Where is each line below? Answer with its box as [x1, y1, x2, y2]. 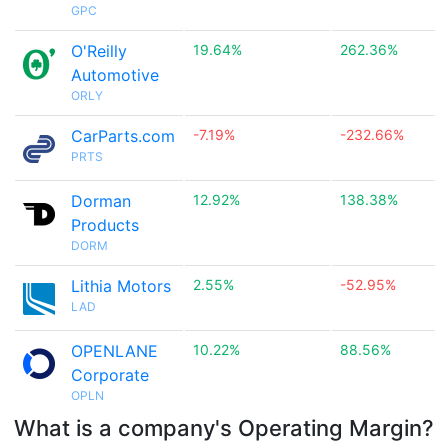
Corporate [71, 365, 149, 385]
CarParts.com [71, 126, 175, 146]
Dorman [71, 191, 131, 211]
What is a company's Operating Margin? [14, 415, 434, 441]
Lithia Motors [71, 276, 171, 296]
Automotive [71, 65, 159, 85]
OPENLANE [71, 341, 158, 361]
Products [71, 215, 139, 235]
